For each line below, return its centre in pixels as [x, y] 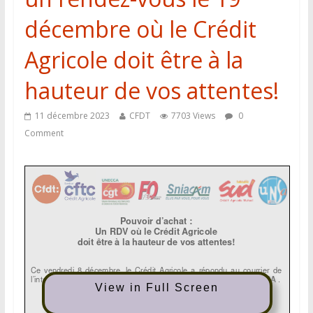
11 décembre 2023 [72, 116]
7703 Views [193, 116]
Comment [44, 133]
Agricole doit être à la [133, 60]
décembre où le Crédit [140, 29]
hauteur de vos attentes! [151, 90]
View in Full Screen [157, 288]
